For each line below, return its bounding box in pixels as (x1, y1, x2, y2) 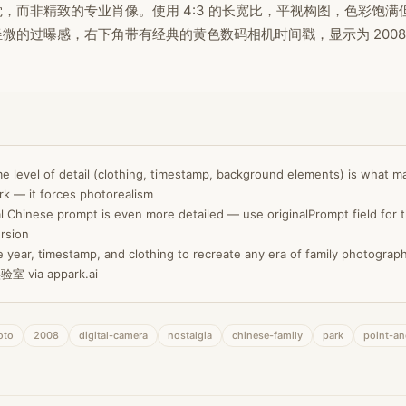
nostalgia (168, 328, 212, 342)
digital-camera (79, 328, 148, 342)
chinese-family (232, 328, 303, 342)
